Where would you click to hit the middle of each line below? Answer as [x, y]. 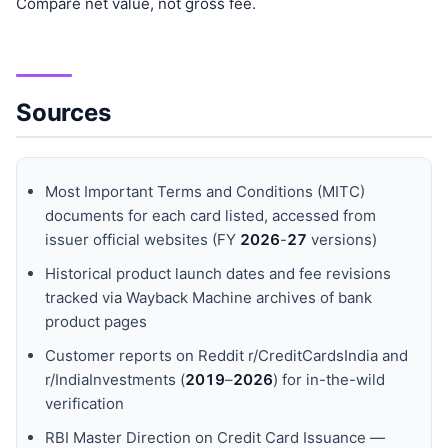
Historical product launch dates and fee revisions [218, 274]
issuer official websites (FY [142, 240]
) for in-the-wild [329, 380]
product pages [96, 322]
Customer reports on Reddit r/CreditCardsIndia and [226, 356]
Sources [63, 112]
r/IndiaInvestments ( [115, 380]
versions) [342, 240]
